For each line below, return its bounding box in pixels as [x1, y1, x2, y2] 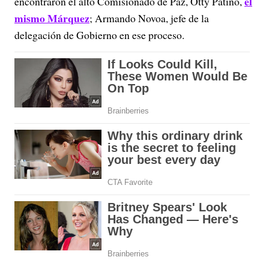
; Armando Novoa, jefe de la [89, 11, 209, 25]
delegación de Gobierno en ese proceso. [14, 28, 184, 42]
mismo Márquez [14, 10, 89, 26]
